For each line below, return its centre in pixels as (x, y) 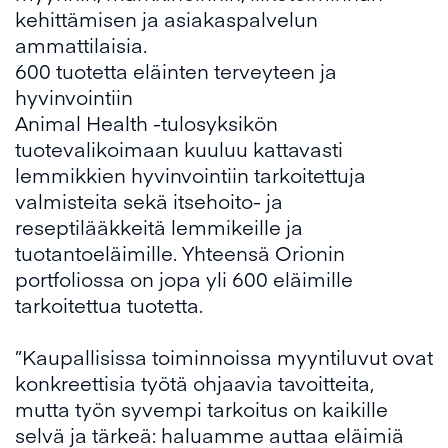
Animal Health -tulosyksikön (146, 123)
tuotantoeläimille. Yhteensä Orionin (180, 253)
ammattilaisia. (86, 45)
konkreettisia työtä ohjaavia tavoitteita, (194, 383)
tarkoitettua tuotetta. (114, 305)
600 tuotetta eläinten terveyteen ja (176, 71)
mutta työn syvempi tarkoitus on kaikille (201, 409)
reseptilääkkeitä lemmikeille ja (159, 227)
